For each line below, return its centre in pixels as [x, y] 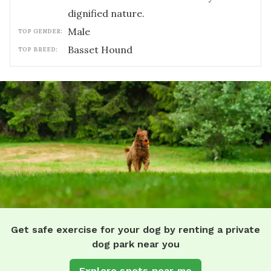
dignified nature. [106, 13]
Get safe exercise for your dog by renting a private [135, 229]
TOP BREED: [38, 49]
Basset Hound [100, 50]
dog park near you [135, 244]
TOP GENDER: [40, 31]
